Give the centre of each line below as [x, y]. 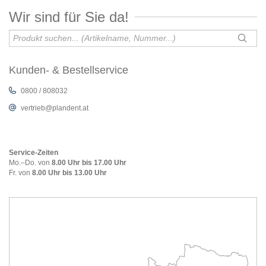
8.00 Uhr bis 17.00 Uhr [89, 162]
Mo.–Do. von [30, 162]
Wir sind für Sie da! [69, 17]
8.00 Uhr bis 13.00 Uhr [69, 172]
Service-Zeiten [34, 152]
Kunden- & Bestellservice [69, 70]
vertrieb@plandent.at [55, 108]
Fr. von [20, 172]
